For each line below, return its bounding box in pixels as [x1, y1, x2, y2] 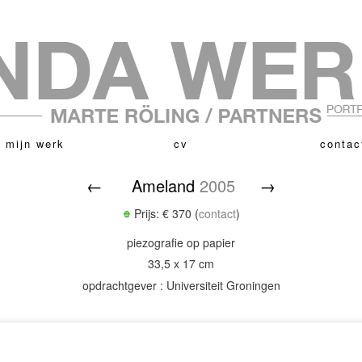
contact [198, 204, 236, 221]
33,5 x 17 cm [148, 255, 214, 272]
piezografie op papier [127, 234, 235, 250]
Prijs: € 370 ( [130, 204, 199, 221]
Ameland [127, 173, 200, 197]
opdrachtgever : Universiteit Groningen [82, 277, 280, 293]
